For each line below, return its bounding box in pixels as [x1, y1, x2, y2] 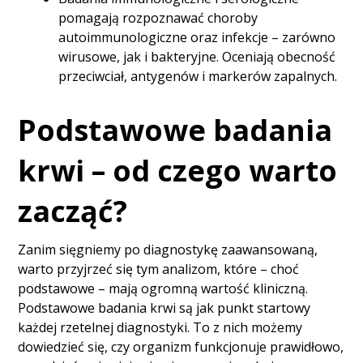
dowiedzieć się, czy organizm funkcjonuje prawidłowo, [18, 338, 344, 357]
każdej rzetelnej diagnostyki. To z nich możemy [18, 318, 303, 337]
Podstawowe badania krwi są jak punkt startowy [18, 299, 311, 318]
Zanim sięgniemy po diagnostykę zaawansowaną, [18, 241, 318, 259]
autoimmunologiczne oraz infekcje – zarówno [58, 28, 336, 47]
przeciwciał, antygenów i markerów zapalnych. [58, 67, 338, 86]
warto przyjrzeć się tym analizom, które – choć [18, 260, 300, 279]
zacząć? [18, 191, 128, 232]
